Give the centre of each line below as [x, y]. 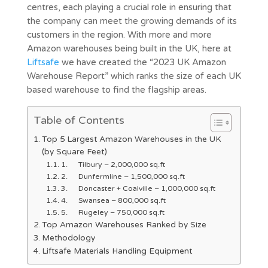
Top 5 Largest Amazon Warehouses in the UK [131, 139]
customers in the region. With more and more [119, 34]
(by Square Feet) [74, 152]
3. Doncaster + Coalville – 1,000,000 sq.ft [138, 188]
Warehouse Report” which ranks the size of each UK [134, 76]
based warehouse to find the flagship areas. [116, 89]
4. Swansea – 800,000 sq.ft [113, 200]
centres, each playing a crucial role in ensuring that [129, 7]
